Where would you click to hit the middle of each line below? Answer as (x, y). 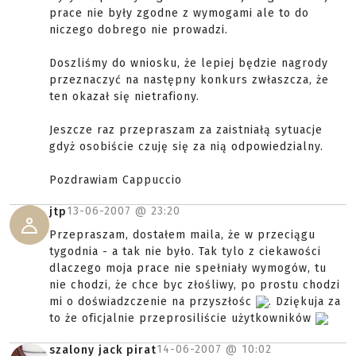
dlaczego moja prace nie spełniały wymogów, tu (188, 268)
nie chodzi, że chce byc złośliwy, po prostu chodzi (195, 285)
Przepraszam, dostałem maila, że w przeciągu (182, 235)
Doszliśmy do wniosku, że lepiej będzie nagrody (189, 63)
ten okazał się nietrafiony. (124, 97)
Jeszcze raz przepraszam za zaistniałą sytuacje (186, 130)
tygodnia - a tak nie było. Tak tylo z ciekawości (185, 252)
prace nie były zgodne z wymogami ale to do (179, 13)
